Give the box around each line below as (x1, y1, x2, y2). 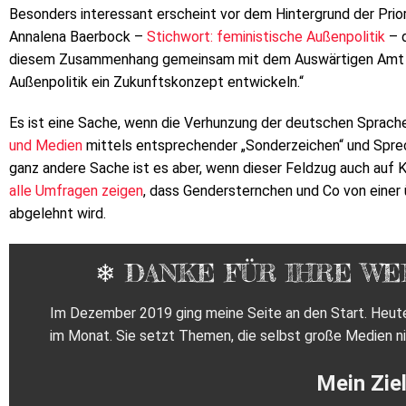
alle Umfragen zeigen (9, 182, 143, 200)
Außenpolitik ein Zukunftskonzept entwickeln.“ (9, 72, 304, 91)
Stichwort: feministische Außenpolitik (147, 27, 385, 45)
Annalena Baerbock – (9, 27, 147, 45)
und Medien (9, 137, 82, 155)
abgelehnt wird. (9, 205, 106, 223)
